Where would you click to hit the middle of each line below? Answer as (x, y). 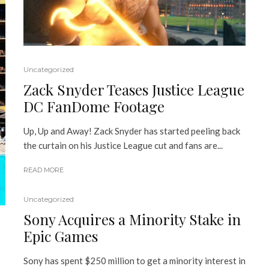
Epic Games (61, 236)
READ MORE (44, 170)
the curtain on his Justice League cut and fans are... (123, 146)
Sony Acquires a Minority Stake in (132, 219)
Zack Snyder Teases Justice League (134, 90)
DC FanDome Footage (94, 107)
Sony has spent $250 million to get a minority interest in (134, 261)
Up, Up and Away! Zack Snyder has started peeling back (132, 131)
